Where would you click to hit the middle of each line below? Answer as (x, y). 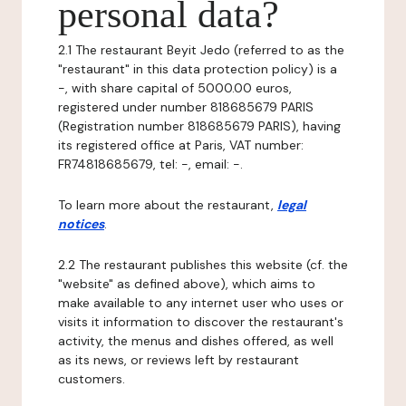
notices (81, 224)
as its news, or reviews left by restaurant (179, 360)
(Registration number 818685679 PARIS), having (199, 126)
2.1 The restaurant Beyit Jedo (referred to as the (201, 50)
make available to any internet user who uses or (201, 303)
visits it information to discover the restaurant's (201, 322)
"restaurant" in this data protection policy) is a (198, 69)
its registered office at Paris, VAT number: (181, 145)
